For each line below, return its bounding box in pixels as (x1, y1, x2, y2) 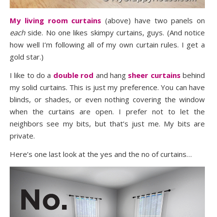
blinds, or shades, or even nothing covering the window (10, 94, 205, 104)
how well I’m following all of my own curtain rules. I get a (10, 39, 205, 49)
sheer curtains (128, 70, 181, 80)
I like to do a (10, 70, 53, 80)
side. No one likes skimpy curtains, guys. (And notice (25, 27, 205, 37)
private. (10, 130, 35, 140)
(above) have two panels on (101, 15, 205, 25)
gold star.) (10, 51, 44, 62)
